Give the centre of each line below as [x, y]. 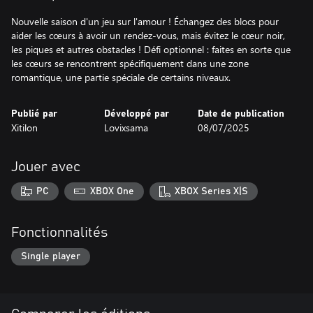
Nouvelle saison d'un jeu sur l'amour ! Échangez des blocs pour [145, 21]
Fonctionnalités [59, 232]
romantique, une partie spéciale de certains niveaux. [121, 77]
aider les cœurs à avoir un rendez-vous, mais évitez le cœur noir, [148, 35]
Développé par [137, 114]
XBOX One [112, 191]
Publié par [34, 114]
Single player [51, 257]
